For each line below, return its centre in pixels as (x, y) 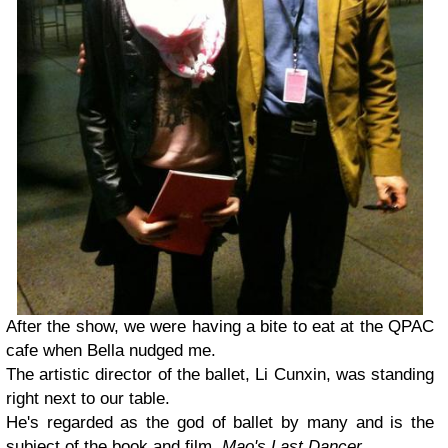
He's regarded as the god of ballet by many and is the (220, 422)
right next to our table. (88, 398)
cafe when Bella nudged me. (111, 350)
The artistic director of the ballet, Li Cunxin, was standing (220, 374)
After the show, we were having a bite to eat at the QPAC (220, 326)
